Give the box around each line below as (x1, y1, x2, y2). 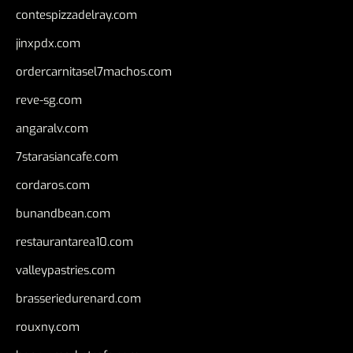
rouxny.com (16, 319, 80, 335)
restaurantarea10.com (16, 234, 133, 250)
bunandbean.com (16, 206, 110, 221)
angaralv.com (16, 121, 88, 136)
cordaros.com (16, 177, 90, 193)
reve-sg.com (16, 92, 82, 108)
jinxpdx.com (16, 35, 80, 51)
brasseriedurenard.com (16, 291, 141, 307)
